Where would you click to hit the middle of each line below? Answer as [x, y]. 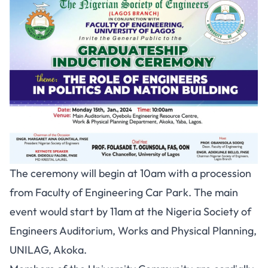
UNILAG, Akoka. [48, 250]
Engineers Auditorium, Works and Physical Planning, [133, 231]
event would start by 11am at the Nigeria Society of [130, 212]
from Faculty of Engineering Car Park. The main [124, 193]
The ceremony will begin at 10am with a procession [130, 173]
